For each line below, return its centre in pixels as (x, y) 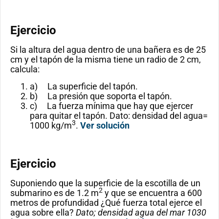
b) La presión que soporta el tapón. (101, 96)
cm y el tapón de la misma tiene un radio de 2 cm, (106, 60)
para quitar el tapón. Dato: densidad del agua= (119, 115)
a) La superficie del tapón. (84, 86)
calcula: (25, 69)
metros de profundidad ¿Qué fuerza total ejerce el (106, 203)
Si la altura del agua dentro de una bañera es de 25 (108, 50)
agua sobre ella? (42, 213)
